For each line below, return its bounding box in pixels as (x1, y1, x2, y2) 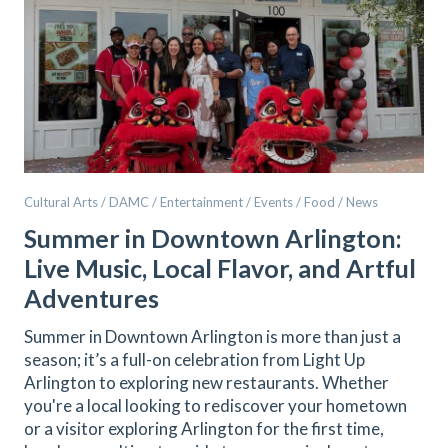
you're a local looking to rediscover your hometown (24, 395, 407, 416)
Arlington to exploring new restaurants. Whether (24, 372, 389, 393)
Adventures (24, 283, 159, 313)
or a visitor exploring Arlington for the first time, (24, 418, 384, 439)
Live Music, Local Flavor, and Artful (24, 253, 416, 283)
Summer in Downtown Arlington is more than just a (24, 326, 401, 347)
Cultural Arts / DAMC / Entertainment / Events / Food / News (24, 194, 378, 210)
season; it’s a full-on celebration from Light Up (24, 349, 365, 370)
